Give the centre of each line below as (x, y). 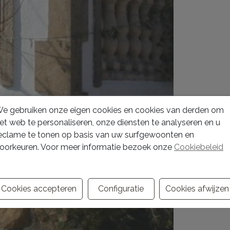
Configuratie (121, 189)
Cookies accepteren (39, 189)
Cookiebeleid (199, 147)
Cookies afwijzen (197, 189)
